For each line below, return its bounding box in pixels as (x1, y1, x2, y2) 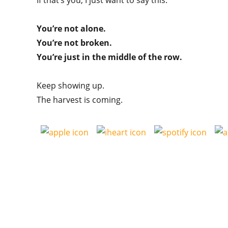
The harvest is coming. (37, 94, 123, 105)
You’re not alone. (37, 23, 106, 34)
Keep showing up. (37, 80, 106, 91)
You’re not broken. (37, 37, 112, 48)
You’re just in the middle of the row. (37, 51, 182, 63)
